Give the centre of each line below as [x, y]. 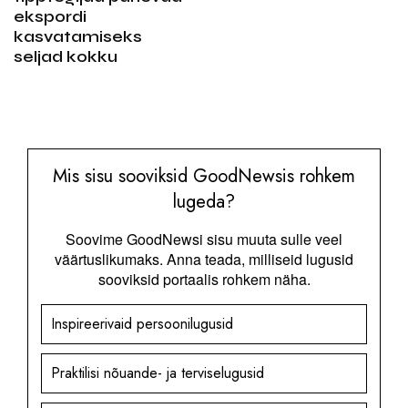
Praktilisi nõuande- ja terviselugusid [158, 372]
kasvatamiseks [78, 36]
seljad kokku [66, 56]
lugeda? [204, 201]
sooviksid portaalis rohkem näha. [204, 279]
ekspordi [50, 16]
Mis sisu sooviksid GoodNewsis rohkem [204, 176]
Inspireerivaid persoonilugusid [142, 323]
